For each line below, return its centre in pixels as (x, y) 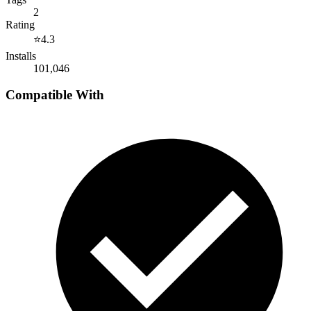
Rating (20, 24)
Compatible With (55, 95)
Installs (21, 56)
